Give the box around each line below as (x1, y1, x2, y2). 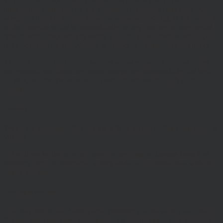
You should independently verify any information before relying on (4, 32, 214, 41)
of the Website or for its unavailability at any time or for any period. (4, 23, 215, 32)
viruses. (4, 132, 28, 141)
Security (4, 105, 27, 112)
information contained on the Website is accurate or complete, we (4, 5, 208, 14)
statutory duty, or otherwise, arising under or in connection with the (4, 158, 214, 167)
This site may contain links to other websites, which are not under (4, 58, 209, 67)
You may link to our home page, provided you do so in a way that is (4, 206, 217, 215)
